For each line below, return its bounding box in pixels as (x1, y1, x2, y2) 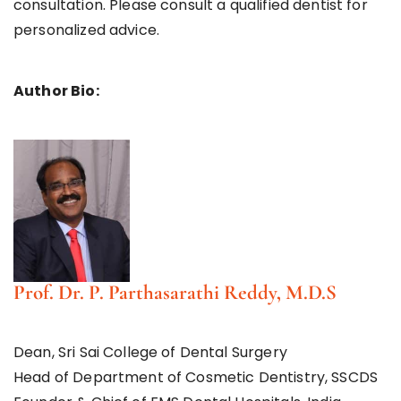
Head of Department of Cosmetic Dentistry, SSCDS (13, 366, 379, 388)
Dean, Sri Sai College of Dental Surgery (13, 341, 287, 363)
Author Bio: (13, 80, 99, 101)
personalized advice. (13, 19, 159, 40)
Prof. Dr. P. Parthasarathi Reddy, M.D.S (13, 279, 337, 305)
